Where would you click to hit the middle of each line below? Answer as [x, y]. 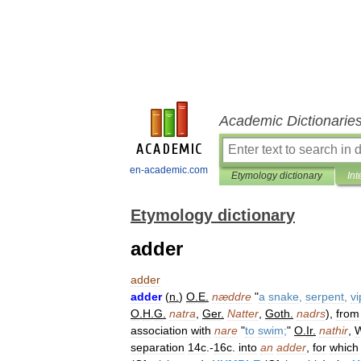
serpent [325, 297]
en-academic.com [169, 170]
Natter [243, 313]
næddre [232, 297]
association [159, 330]
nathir [334, 330]
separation [158, 347]
